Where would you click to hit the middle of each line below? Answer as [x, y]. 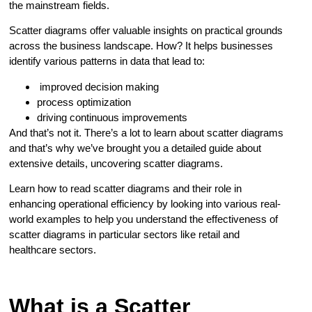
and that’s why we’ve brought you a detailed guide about [135, 148]
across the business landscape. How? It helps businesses [141, 46]
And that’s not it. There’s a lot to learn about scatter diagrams [147, 132]
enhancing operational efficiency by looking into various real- [145, 203]
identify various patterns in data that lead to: [107, 61]
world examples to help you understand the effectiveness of [144, 219]
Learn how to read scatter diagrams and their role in [126, 188]
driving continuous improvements [112, 117]
